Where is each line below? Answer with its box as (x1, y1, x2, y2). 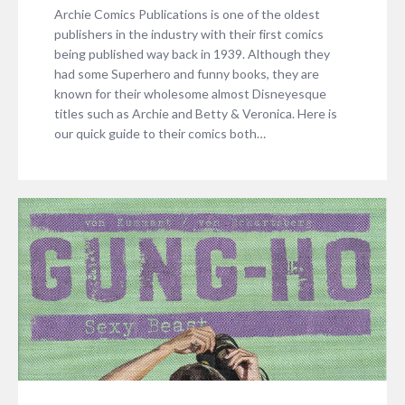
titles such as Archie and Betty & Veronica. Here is (54, 105, 337, 121)
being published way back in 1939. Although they (54, 45, 330, 61)
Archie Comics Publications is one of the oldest (54, 5, 320, 22)
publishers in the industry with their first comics (54, 25, 324, 42)
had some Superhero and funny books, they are (54, 65, 319, 81)
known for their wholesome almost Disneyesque (54, 85, 326, 101)
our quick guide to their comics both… (54, 125, 266, 141)
